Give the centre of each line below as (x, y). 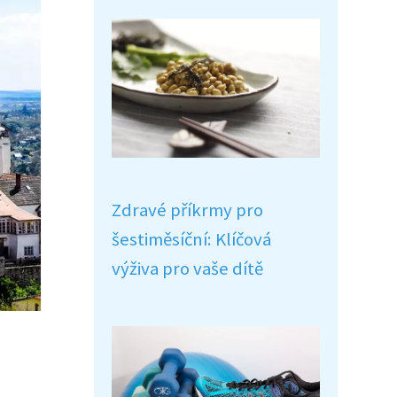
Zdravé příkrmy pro (187, 210)
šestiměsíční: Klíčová (191, 239)
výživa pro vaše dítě (187, 269)
